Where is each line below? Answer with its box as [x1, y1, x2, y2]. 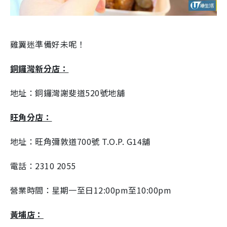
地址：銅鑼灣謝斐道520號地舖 [10, 86, 125, 99]
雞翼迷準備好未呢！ [10, 37, 86, 50]
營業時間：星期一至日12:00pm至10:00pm [10, 183, 171, 196]
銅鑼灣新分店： [10, 62, 69, 74]
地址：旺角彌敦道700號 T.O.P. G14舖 [10, 135, 150, 147]
